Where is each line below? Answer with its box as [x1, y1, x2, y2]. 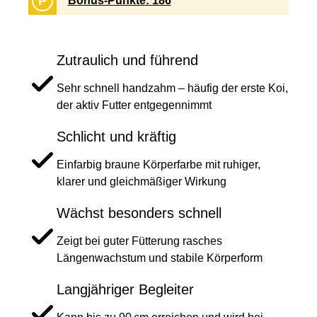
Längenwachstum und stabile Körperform [57, 252, 263, 265]
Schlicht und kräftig [57, 129, 176, 145]
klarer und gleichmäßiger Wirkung [57, 175, 226, 188]
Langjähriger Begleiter [57, 282, 194, 298]
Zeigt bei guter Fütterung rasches [57, 235, 222, 248]
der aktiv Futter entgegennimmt [57, 99, 212, 112]
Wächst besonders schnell [57, 205, 221, 221]
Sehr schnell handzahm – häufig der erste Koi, [57, 82, 288, 95]
